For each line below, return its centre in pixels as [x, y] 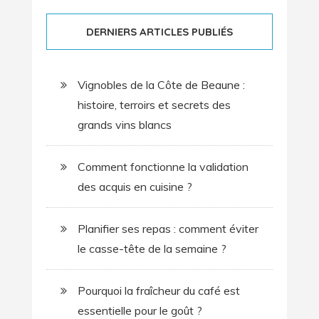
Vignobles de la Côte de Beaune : [161, 85]
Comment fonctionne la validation [163, 167]
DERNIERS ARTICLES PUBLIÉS [159, 32]
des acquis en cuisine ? [135, 187]
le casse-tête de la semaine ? [152, 249]
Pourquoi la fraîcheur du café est [158, 291]
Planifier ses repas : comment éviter [168, 229]
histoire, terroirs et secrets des [154, 105]
